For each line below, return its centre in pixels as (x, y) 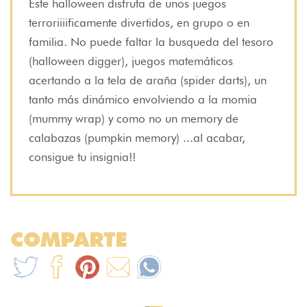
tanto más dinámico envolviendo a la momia (143, 99)
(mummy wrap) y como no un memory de (134, 118)
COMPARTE (69, 239)
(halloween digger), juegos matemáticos (131, 61)
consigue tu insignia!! (86, 157)
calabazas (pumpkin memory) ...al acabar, (137, 137)
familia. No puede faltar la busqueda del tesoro (151, 41)
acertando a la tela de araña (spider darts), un (148, 80)
